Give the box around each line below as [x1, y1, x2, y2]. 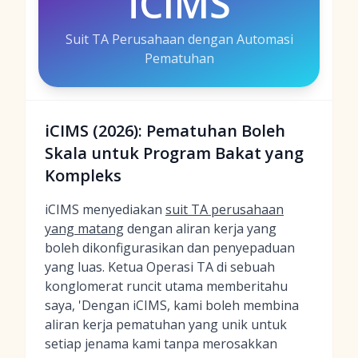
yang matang [45, 220, 124, 237]
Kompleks [45, 165, 121, 186]
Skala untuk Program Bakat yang [45, 142, 304, 164]
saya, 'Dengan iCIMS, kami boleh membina [45, 296, 299, 314]
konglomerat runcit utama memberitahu [45, 277, 288, 295]
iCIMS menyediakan [45, 201, 165, 218]
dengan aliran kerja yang [124, 220, 276, 237]
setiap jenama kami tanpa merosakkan [45, 335, 277, 352]
